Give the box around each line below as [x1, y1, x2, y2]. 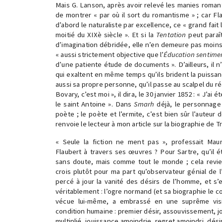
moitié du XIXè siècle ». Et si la [55, 30, 156, 39]
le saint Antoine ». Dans [55, 100, 134, 109]
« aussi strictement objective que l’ [55, 50, 164, 59]
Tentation [156, 30, 186, 39]
